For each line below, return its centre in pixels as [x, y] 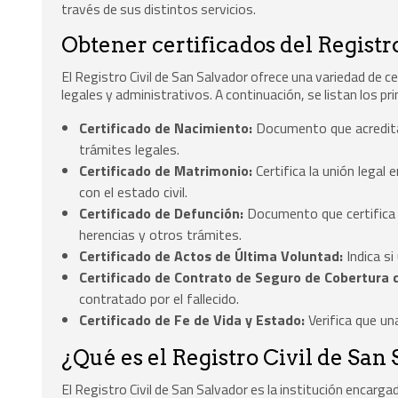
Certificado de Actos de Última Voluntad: [211, 255]
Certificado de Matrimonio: [166, 170]
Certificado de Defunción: [162, 213]
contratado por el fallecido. [159, 298]
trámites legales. [130, 149]
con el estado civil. [134, 191]
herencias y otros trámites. [161, 234]
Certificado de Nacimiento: [166, 127]
